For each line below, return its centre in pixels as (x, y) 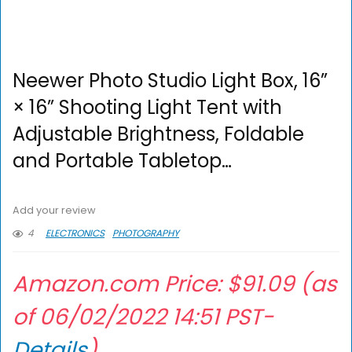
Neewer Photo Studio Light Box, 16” (170, 81)
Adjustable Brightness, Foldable (158, 134)
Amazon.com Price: (120, 284)
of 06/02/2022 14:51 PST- (143, 317)
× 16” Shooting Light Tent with (147, 108)
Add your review (54, 211)
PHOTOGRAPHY (146, 233)
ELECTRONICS (75, 233)
